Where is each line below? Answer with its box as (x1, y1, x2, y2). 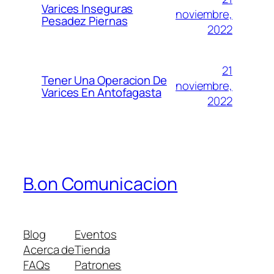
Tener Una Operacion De (42, 72, 167, 88)
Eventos (75, 226, 117, 243)
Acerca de (23, 242, 75, 258)
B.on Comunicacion (23, 172, 178, 196)
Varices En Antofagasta (42, 84, 161, 100)
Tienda (75, 242, 110, 258)
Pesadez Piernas (42, 12, 128, 29)
